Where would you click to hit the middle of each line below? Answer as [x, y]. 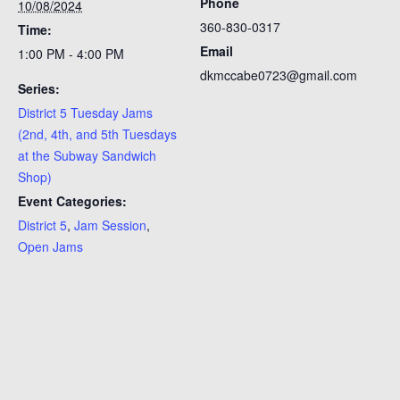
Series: [39, 88]
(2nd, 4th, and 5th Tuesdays [97, 134]
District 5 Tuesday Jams [85, 112]
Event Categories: [72, 201]
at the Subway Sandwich [87, 155]
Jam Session [110, 225]
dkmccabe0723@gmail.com [279, 75]
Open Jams [50, 246]
